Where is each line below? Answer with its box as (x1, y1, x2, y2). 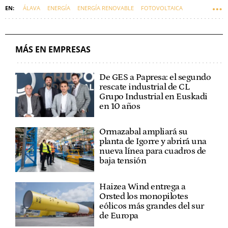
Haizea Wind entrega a (99, 181, 186, 192)
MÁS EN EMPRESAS (15, 43, 91, 55)
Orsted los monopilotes (99, 191, 188, 202)
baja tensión (99, 156, 147, 166)
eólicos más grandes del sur (99, 201, 204, 211)
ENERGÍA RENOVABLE (77, 4, 134, 12)
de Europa (99, 210, 138, 221)
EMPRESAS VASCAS (9, 21, 59, 30)
